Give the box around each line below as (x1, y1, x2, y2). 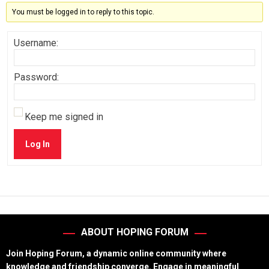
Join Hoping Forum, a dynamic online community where (6, 249, 226, 258)
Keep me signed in (25, 111, 103, 122)
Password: (14, 71, 59, 83)
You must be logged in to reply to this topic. (12, 8, 155, 16)
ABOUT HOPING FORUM (80, 226, 189, 238)
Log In (25, 139, 50, 149)
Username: (14, 37, 58, 49)
